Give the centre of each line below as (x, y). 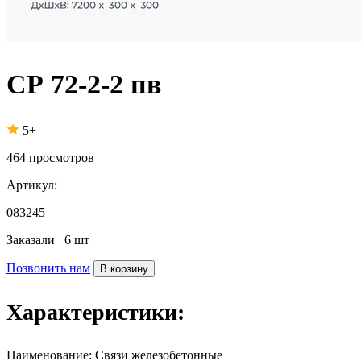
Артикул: (32, 185)
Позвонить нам (48, 268)
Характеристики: (95, 312)
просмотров (62, 157)
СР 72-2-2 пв (84, 84)
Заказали (35, 239)
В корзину (124, 268)
